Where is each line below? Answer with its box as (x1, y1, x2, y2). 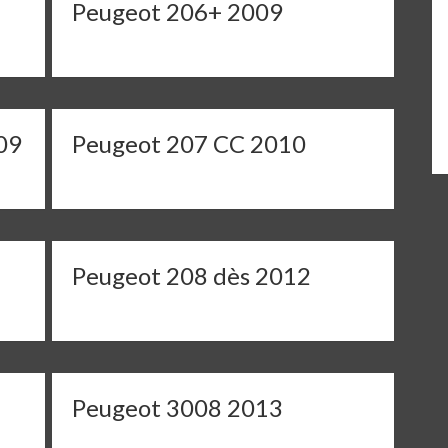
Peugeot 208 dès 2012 (72, 261, 312, 290)
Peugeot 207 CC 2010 (72, 129, 307, 158)
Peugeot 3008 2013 (72, 393, 284, 422)
